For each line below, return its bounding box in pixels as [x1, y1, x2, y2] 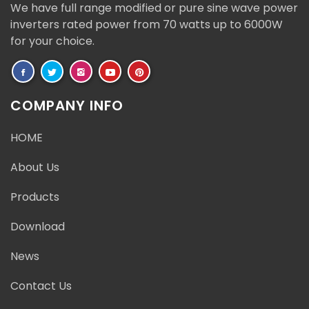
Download [10, 219, 65, 235]
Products [10, 189, 59, 206]
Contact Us [10, 278, 72, 295]
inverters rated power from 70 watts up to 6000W [10, 17, 283, 33]
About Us [10, 159, 59, 176]
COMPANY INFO [10, 96, 123, 116]
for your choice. [10, 33, 94, 50]
